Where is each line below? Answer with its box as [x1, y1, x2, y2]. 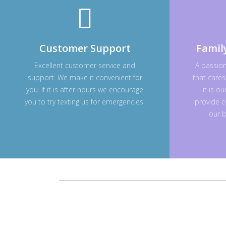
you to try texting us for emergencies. [25, 96, 145, 106]
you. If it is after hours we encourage [26, 84, 143, 94]
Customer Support [39, 41, 131, 55]
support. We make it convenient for [27, 72, 142, 82]
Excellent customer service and [34, 60, 135, 70]
